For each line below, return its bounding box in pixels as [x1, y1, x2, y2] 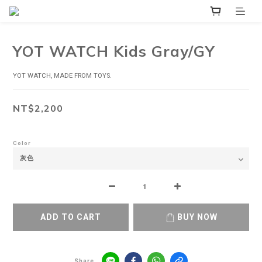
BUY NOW [177, 212, 218, 222]
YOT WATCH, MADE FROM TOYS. [13, 72, 112, 80]
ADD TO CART [40, 212, 101, 222]
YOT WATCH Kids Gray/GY [13, 42, 215, 61]
